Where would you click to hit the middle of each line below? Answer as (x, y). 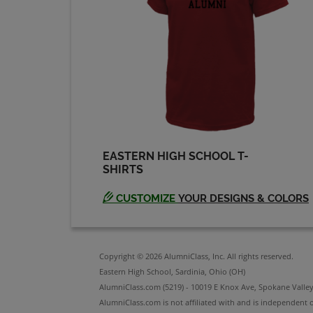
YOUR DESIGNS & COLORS (243, 199)
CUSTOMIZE (146, 199)
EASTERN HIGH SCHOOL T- (176, 156)
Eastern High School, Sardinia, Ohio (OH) (172, 271)
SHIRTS (123, 170)
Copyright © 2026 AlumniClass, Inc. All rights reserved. (196, 256)
